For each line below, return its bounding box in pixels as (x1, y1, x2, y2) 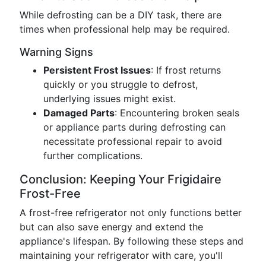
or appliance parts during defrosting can (43, 121, 226, 133)
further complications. (43, 150, 142, 161)
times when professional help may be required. (20, 23, 230, 35)
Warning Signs (20, 46, 93, 58)
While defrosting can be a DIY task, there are (20, 9, 221, 21)
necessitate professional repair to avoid (43, 135, 222, 147)
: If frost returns (151, 64, 221, 76)
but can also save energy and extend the (20, 221, 203, 233)
